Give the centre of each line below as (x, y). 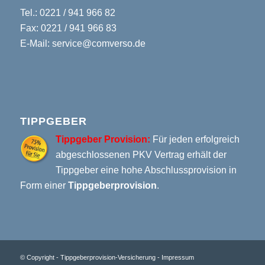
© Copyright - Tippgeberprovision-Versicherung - (91, 257)
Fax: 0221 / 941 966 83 (68, 28)
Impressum (177, 257)
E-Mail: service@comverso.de (83, 43)
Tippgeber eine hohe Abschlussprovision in (146, 170)
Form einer (44, 185)
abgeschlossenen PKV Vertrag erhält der (141, 154)
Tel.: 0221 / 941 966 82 (67, 12)
